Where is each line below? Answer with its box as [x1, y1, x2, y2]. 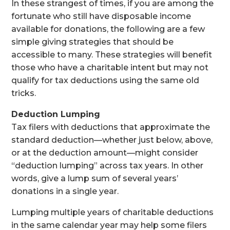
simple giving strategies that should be [11, 37, 174, 47]
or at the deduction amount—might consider [11, 148, 199, 158]
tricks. [11, 88, 36, 98]
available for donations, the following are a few [11, 24, 205, 34]
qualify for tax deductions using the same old [11, 75, 200, 85]
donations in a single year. [11, 186, 119, 196]
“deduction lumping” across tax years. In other [11, 161, 204, 170]
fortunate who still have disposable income [11, 11, 191, 21]
